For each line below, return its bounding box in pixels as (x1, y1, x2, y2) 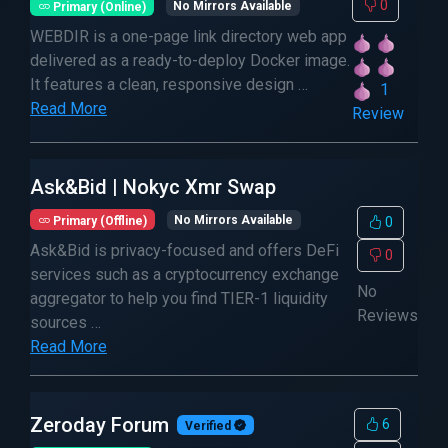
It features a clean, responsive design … (30, 75, 308, 94)
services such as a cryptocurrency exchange (30, 265, 339, 284)
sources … (30, 313, 101, 332)
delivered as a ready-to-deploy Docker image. (30, 51, 350, 70)
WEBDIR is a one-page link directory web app (30, 27, 347, 46)
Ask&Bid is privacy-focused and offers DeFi (30, 241, 339, 260)
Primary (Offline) (49, 213, 147, 227)
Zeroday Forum (30, 413, 169, 437)
